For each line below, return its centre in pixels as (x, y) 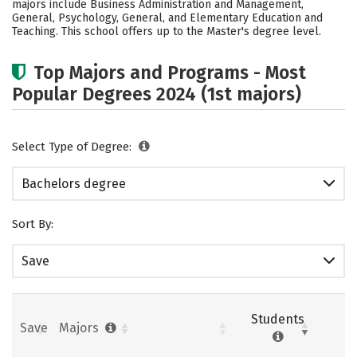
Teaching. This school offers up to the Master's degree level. (167, 31)
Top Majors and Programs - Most (170, 73)
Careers (56, 20)
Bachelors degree (74, 184)
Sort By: (33, 224)
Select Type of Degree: (73, 147)
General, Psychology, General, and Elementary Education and (167, 18)
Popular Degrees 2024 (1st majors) (157, 94)
